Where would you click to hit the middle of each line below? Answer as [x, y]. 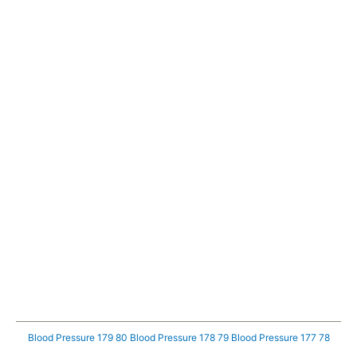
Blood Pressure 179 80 [77, 338]
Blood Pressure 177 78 [280, 338]
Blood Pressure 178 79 [179, 338]
